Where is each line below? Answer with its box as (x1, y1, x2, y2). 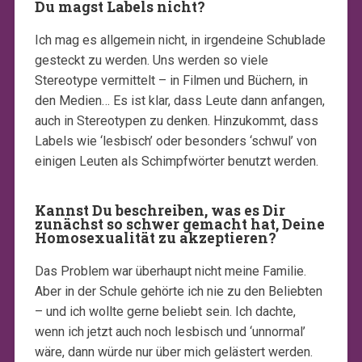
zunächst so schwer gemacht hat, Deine (34, 215, 325, 234)
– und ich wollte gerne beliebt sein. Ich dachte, (34, 304, 296, 320)
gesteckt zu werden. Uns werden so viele (34, 53, 268, 69)
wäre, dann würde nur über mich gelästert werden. (34, 344, 313, 360)
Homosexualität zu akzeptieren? (34, 229, 276, 248)
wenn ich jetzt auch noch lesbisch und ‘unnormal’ (34, 324, 305, 340)
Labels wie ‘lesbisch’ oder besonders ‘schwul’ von (34, 133, 317, 149)
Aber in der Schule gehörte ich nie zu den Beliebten (34, 284, 322, 300)
